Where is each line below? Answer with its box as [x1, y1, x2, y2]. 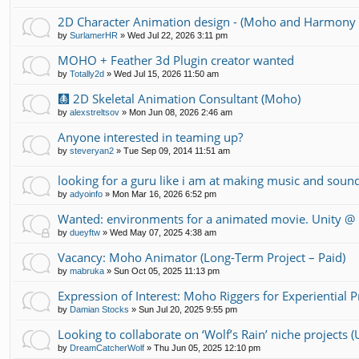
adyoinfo [70, 188, 103, 199]
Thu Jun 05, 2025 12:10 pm [154, 342, 260, 353]
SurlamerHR [70, 30, 118, 40]
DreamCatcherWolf [70, 342, 144, 353]
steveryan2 [70, 145, 114, 155]
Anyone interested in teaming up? [58, 128, 243, 145]
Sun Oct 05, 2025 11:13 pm [114, 265, 220, 276]
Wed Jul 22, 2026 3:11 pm [127, 30, 228, 40]
